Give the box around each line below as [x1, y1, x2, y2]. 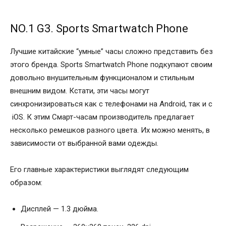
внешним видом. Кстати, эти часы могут [10, 86, 149, 96]
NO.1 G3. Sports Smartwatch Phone [10, 22, 188, 35]
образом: [10, 178, 42, 188]
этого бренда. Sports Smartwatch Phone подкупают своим [10, 60, 212, 70]
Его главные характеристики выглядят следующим [10, 165, 189, 175]
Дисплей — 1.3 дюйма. [21, 204, 98, 214]
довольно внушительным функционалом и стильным [10, 73, 194, 83]
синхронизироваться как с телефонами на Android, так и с [10, 99, 212, 109]
